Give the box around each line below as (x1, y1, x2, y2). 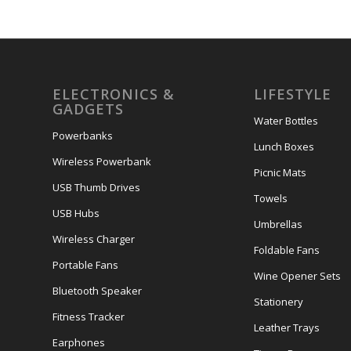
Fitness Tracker (52, 309, 125, 324)
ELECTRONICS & (52, 84, 175, 103)
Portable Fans (52, 257, 118, 272)
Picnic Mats (253, 165, 306, 179)
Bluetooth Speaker (52, 283, 142, 298)
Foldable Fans (253, 242, 320, 257)
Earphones (52, 335, 105, 349)
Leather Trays (253, 320, 320, 335)
